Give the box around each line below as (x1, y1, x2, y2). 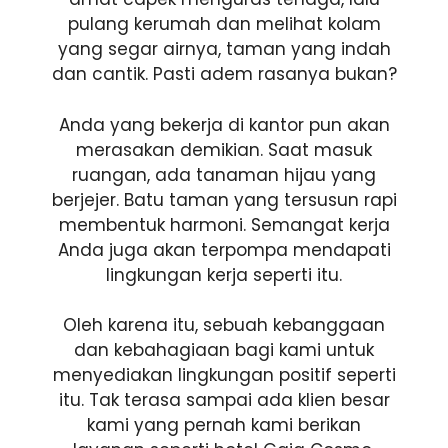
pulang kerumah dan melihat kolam (67, 12, 381, 36)
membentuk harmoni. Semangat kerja (58, 212, 390, 237)
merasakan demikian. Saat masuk (76, 137, 372, 162)
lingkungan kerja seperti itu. (106, 262, 342, 287)
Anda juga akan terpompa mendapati (57, 237, 391, 262)
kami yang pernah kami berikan (87, 413, 361, 437)
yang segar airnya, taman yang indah (57, 37, 391, 61)
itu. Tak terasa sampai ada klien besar (58, 388, 390, 412)
